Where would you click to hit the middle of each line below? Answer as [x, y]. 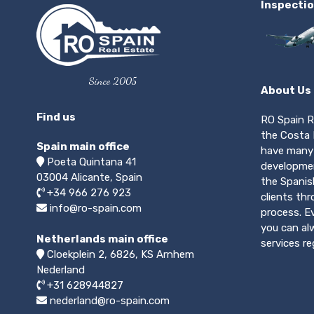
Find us [56, 117]
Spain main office [83, 146]
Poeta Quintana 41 [91, 162]
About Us [286, 90]
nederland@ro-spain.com [110, 300]
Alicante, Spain [107, 177]
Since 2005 [113, 80]
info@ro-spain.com [96, 208]
